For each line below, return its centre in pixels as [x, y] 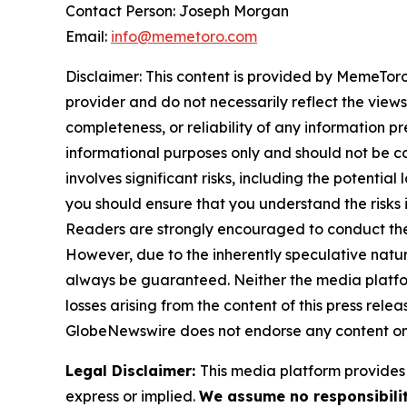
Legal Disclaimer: [133, 371]
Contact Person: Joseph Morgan [177, 11]
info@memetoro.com [184, 37]
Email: [88, 37]
